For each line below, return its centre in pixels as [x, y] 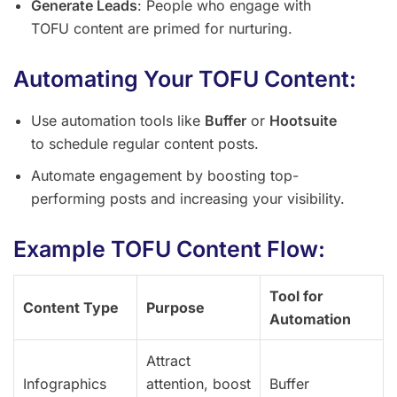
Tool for [296, 296]
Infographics [65, 384]
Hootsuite [303, 121]
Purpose [175, 308]
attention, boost [198, 384]
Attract [168, 361]
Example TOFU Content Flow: [169, 249]
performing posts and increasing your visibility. [188, 199]
